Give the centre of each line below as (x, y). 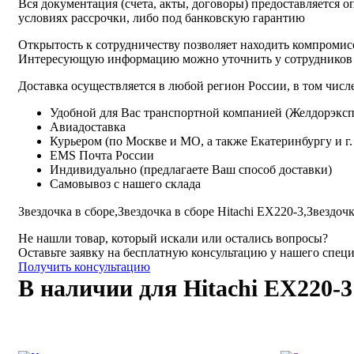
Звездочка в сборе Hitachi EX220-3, (212, 211)
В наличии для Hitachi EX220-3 (185, 288)
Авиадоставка (88, 126)
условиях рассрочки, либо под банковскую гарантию (162, 17)
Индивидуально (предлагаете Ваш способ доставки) (191, 169)
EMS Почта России (102, 155)
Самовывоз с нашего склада (125, 183)
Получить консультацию (84, 266)
